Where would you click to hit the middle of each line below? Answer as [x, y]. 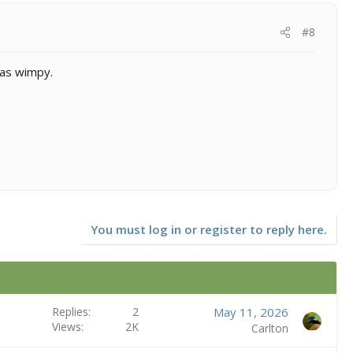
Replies [70, 311]
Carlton [269, 328]
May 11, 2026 [251, 312]
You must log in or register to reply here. [209, 229]
